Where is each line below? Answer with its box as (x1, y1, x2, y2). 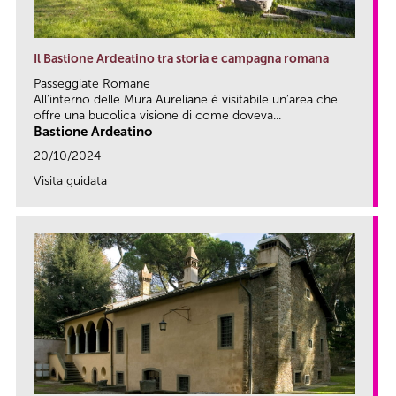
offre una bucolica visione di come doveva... (34, 108, 281, 124)
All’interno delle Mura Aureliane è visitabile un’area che (34, 92, 338, 108)
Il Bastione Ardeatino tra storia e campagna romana (34, 51, 329, 67)
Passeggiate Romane (34, 76, 150, 92)
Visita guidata (34, 173, 107, 189)
